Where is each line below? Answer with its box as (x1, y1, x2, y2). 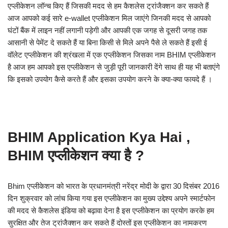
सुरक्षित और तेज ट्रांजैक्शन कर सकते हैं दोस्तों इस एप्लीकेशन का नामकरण (8, 218, 207, 227)
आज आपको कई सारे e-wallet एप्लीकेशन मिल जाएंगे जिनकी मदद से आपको (8, 14, 211, 22)
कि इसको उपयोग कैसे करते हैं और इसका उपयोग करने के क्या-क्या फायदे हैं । (8, 75, 212, 83)
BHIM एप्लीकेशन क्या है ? (8, 148, 144, 163)
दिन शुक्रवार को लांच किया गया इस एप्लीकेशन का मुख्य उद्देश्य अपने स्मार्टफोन (8, 194, 215, 203)
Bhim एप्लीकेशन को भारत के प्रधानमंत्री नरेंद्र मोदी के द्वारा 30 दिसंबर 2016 (8, 182, 219, 190)
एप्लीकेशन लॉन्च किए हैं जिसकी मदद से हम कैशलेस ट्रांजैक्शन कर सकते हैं (8, 2, 209, 10)
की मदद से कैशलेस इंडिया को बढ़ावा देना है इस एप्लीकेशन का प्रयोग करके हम (8, 206, 214, 215)
